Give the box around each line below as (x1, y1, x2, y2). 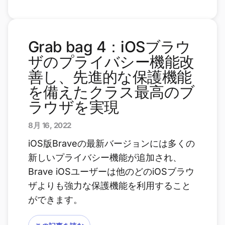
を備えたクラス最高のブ (28, 83, 195, 101)
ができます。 (28, 194, 82, 205)
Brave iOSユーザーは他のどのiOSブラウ (28, 166, 194, 177)
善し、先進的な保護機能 (28, 68, 192, 86)
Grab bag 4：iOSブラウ (28, 38, 191, 56)
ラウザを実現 (28, 98, 119, 116)
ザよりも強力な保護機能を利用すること (28, 180, 191, 191)
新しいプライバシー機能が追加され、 (28, 152, 182, 163)
